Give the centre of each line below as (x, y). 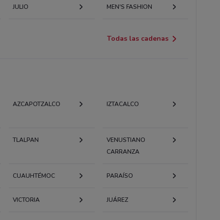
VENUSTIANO (126, 140)
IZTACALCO (123, 104)
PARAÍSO (120, 176)
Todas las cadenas (138, 38)
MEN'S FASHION (129, 7)
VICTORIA (26, 200)
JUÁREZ (117, 200)
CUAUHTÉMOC (34, 176)
